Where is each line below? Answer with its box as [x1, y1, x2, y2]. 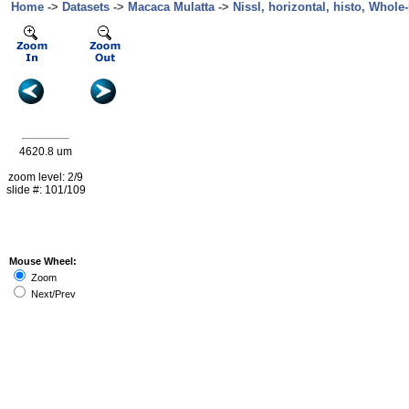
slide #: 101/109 [5, 184, 86, 196]
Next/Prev [28, 288, 76, 299]
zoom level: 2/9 [8, 171, 83, 184]
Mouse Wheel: [9, 256, 77, 267]
